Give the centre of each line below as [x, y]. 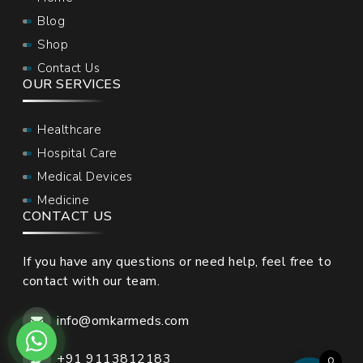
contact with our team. [91, 282]
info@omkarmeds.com [123, 321]
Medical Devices [85, 177]
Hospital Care [77, 154]
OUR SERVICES [72, 85]
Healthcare [69, 130]
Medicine [63, 201]
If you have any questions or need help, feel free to [177, 262]
